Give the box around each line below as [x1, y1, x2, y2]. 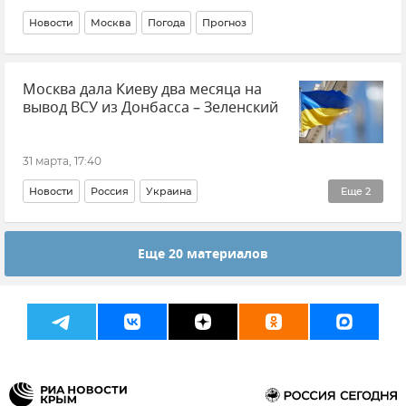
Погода [148, 16, 185, 29]
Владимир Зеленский [172, 217, 288, 230]
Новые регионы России [29, 217, 155, 230]
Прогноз [202, 16, 246, 29]
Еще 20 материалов [138, 245, 268, 266]
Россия [91, 185, 129, 198]
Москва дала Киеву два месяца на [23, 79, 262, 101]
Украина [146, 185, 191, 198]
